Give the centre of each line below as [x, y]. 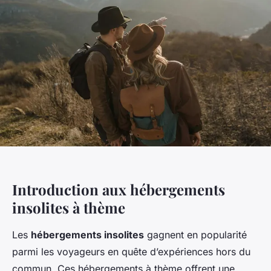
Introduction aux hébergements [119, 190]
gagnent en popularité [195, 235]
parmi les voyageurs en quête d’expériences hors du [131, 252]
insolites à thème [69, 208]
